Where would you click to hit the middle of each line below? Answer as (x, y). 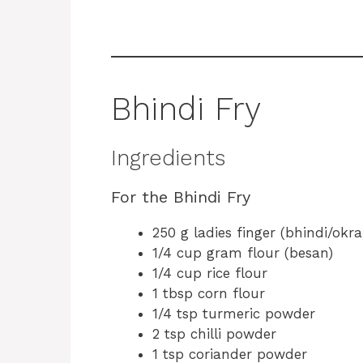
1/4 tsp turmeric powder (234, 313)
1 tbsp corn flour (209, 293)
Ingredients (168, 158)
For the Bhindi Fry (181, 196)
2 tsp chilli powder (214, 333)
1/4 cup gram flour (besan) (243, 252)
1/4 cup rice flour (210, 273)
